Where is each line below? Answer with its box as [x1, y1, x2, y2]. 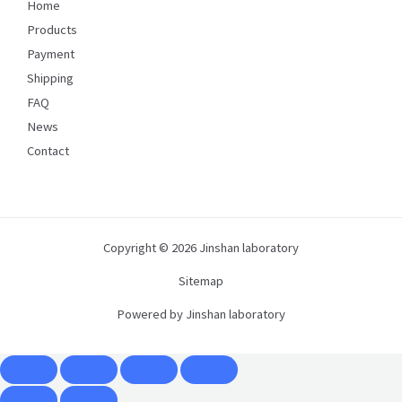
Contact [27, 142, 69, 159]
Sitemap [179, 272, 223, 289]
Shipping [27, 69, 74, 86]
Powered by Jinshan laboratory [117, 305, 285, 322]
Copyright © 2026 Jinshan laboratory [103, 239, 299, 256]
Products [27, 21, 77, 38]
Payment [27, 45, 74, 62]
